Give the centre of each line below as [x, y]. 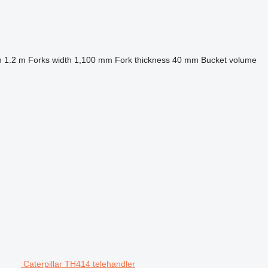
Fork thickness [142, 60]
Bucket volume [229, 60]
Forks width [50, 60]
